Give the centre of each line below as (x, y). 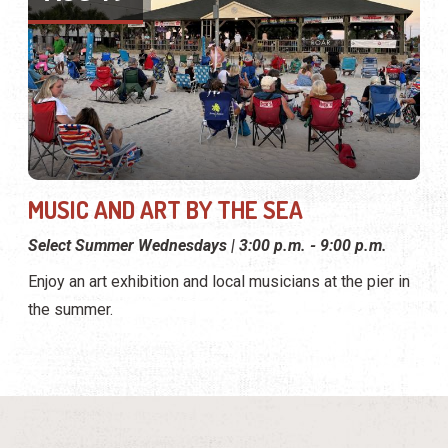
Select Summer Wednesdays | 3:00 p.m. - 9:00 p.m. (207, 246)
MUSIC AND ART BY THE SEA (165, 210)
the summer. (70, 310)
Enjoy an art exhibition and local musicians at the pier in (219, 282)
